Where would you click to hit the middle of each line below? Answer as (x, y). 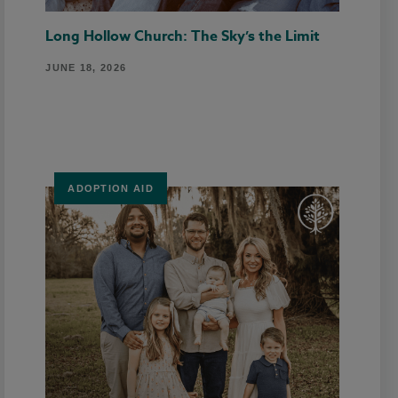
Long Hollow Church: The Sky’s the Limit (183, 36)
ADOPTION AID (111, 188)
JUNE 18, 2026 (86, 67)
